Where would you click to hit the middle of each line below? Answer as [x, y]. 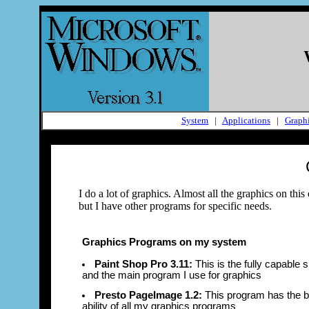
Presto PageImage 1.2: [148, 295]
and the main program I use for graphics [172, 275]
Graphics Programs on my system [164, 242]
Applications [246, 120]
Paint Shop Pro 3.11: [143, 264]
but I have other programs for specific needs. [175, 206]
